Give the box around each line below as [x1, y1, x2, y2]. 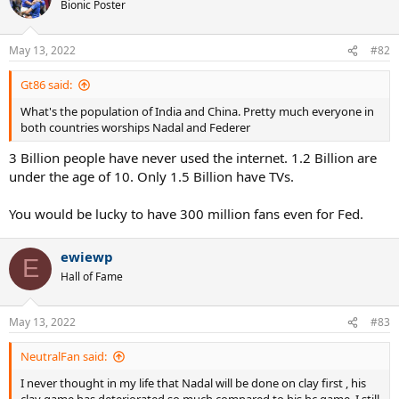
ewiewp [61, 247, 113, 265]
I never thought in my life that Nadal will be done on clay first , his [20, 375, 366, 392]
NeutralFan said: [20, 348, 107, 365]
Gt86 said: [20, 77, 72, 94]
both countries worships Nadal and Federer [20, 119, 250, 136]
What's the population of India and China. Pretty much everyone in [20, 103, 374, 120]
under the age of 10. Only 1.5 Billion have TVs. [9, 167, 294, 185]
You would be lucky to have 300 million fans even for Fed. [9, 204, 363, 223]
